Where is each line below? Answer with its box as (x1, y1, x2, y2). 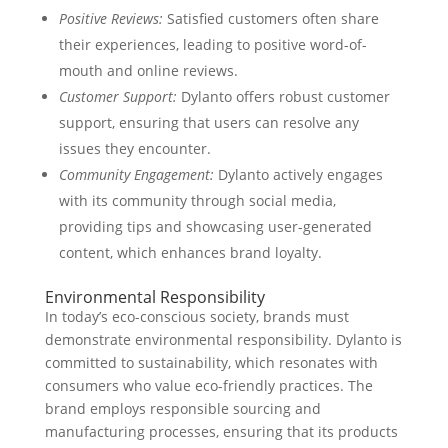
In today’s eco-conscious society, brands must (44, 307, 349, 326)
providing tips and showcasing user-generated (58, 217, 372, 236)
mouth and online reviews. (58, 61, 238, 80)
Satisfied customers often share (162, 9, 379, 28)
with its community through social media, (58, 191, 336, 210)
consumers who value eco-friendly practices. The (44, 376, 373, 395)
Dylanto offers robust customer (176, 87, 390, 106)
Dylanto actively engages (213, 165, 383, 184)
